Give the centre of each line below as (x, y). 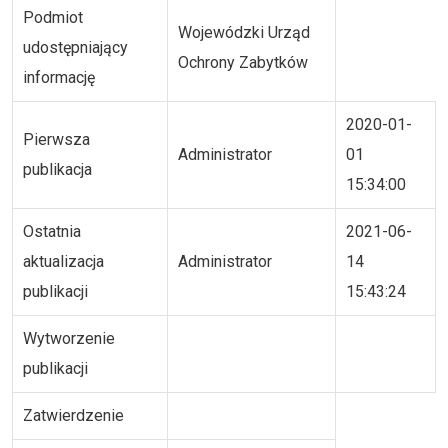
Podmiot (53, 18)
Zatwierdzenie (73, 416)
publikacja (57, 170)
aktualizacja (63, 262)
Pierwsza (56, 140)
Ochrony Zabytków (243, 63)
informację (59, 78)
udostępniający (75, 48)
